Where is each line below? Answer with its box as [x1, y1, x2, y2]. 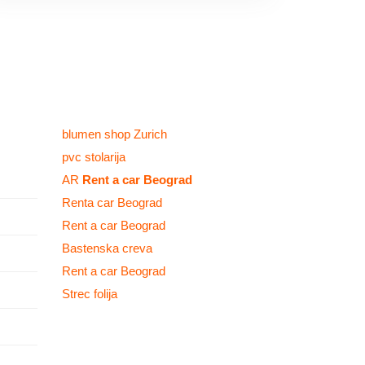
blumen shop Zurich [62, 127, 167, 141]
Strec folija [62, 287, 117, 301]
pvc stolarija [62, 150, 125, 164]
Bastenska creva [62, 241, 152, 255]
